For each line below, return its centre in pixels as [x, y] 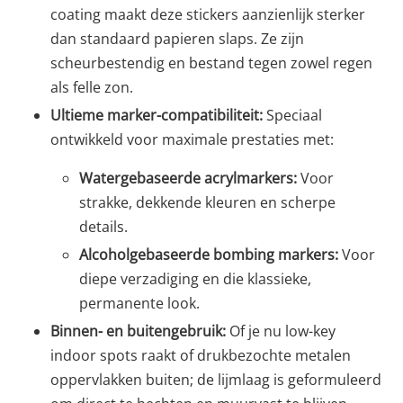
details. [103, 226]
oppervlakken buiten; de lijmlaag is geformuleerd [216, 379]
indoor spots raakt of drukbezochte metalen [201, 355]
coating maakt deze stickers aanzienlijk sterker [208, 14]
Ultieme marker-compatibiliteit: [157, 115]
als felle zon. [92, 87]
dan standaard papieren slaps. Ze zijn [177, 38]
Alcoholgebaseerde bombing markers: [209, 254]
